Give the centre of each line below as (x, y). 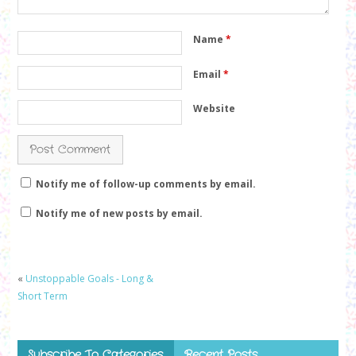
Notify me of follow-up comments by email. (145, 184)
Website (214, 109)
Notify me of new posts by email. (119, 213)
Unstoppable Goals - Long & (89, 279)
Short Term (42, 296)
